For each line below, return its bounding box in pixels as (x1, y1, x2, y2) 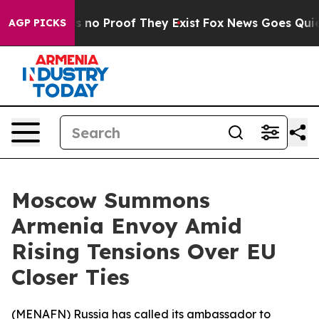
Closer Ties (11, 263, 130, 291)
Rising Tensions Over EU (11, 238, 276, 265)
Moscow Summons (11, 187, 210, 214)
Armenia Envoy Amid (11, 212, 242, 239)
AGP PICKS (9, 16, 66, 29)
